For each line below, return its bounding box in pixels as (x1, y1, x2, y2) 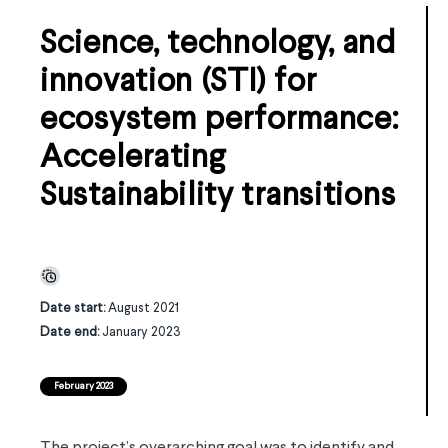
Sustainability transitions (40, 181, 396, 213)
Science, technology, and (40, 29, 396, 61)
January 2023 (102, 326, 181, 339)
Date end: (40, 326, 102, 339)
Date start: (40, 302, 108, 315)
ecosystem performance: (40, 105, 399, 137)
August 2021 (108, 302, 179, 315)
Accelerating (40, 143, 226, 175)
